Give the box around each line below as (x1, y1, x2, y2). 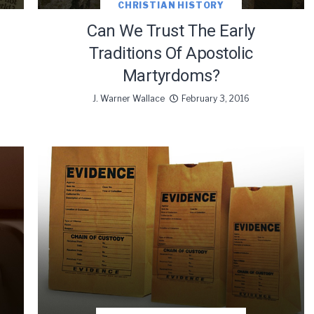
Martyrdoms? (122, 65, 220, 86)
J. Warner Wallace (93, 93, 165, 104)
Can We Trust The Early (87, 20, 255, 41)
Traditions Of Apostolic (89, 43, 253, 63)
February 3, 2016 (182, 93, 250, 104)
